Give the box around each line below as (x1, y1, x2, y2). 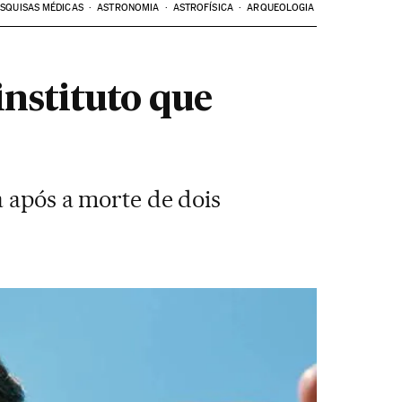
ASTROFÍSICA (172, 2, 233, 13)
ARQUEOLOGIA (247, 2, 315, 13)
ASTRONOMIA (97, 2, 160, 13)
